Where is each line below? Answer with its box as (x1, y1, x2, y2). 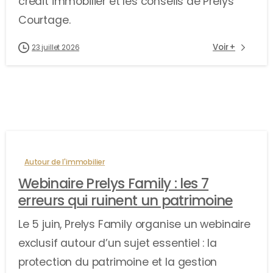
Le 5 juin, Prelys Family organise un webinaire (18, 216, 250, 232)
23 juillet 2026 (32, 41, 80, 52)
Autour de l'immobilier (24, 156, 105, 167)
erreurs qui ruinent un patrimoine (18, 190, 233, 210)
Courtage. (18, 12, 71, 27)
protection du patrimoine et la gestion (18, 254, 218, 269)
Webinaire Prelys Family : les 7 (18, 173, 209, 193)
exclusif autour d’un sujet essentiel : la (18, 235, 217, 250)
